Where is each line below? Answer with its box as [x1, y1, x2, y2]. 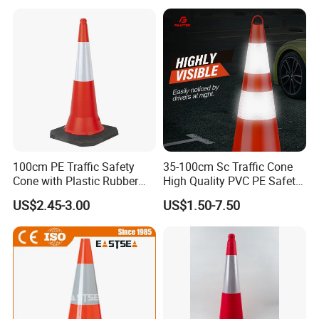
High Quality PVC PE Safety [162, 173, 301, 189]
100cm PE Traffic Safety [13, 159, 135, 175]
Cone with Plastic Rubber [13, 173, 139, 189]
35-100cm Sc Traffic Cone [162, 159, 293, 175]
